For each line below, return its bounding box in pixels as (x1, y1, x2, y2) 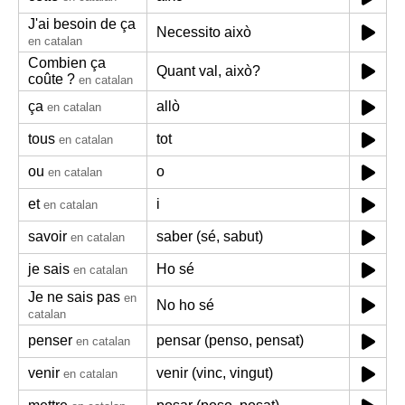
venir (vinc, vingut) (156, 365, 273, 381)
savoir (28, 229, 67, 244)
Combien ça (28, 55, 106, 71)
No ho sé (156, 297, 214, 313)
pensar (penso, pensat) (156, 333, 304, 348)
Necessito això (156, 24, 251, 40)
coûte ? (28, 71, 75, 87)
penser (28, 333, 72, 348)
